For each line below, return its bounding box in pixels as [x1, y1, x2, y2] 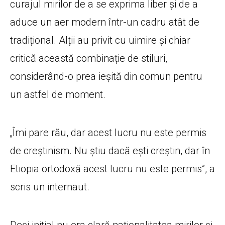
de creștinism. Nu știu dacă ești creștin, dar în [10, 144, 210, 157]
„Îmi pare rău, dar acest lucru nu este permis [10, 126, 206, 139]
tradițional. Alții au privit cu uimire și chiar [10, 34, 190, 46]
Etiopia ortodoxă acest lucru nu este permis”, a [10, 162, 215, 175]
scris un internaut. [10, 180, 89, 193]
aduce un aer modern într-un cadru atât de [10, 16, 199, 28]
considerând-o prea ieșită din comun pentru [10, 70, 202, 82]
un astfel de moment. [10, 88, 105, 100]
